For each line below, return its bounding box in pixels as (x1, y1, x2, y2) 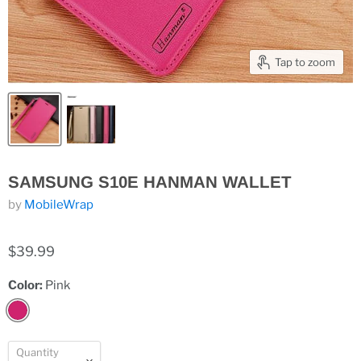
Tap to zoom (275, 55, 335, 68)
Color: (8, 278, 45, 293)
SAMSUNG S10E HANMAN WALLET (8, 172, 292, 191)
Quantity (16, 346, 59, 359)
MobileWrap (24, 197, 93, 212)
